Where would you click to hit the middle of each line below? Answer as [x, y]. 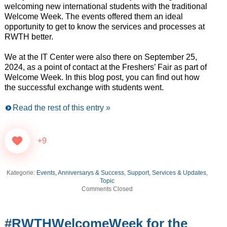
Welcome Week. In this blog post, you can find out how [102, 78]
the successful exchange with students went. [84, 88]
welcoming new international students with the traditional [106, 7]
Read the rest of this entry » [61, 108]
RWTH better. [29, 37]
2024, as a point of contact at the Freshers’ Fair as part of [105, 67]
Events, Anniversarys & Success [81, 173]
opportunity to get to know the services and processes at [104, 27]
